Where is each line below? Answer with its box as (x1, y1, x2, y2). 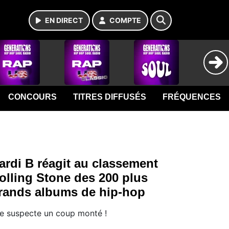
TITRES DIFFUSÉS (73, 93, 147, 101)
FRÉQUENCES (163, 93, 221, 101)
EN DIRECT (45, 16, 83, 25)
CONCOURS (8, 93, 57, 101)
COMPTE (109, 16, 141, 25)
